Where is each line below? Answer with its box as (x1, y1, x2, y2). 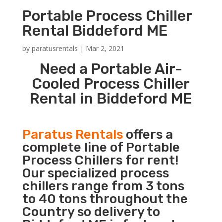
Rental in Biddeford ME (30, 89, 192, 108)
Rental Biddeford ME (22, 21, 167, 40)
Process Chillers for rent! (22, 152, 178, 168)
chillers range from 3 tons (22, 178, 184, 194)
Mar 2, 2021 (85, 43, 124, 53)
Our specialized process (22, 165, 169, 181)
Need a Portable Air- (39, 59, 182, 78)
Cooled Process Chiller (32, 74, 190, 93)
